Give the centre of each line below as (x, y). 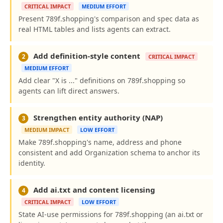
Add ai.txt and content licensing (93, 190)
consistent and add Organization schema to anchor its (109, 153)
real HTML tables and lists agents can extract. (95, 29)
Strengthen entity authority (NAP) (97, 117)
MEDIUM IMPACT (47, 130)
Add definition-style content (87, 56)
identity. (32, 163)
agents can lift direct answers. (69, 91)
